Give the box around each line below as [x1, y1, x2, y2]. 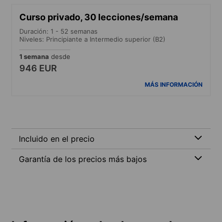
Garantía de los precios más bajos [19, 154, 147, 164]
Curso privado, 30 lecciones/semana [19, 11, 178, 22]
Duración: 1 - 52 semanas [19, 27, 98, 35]
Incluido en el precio [19, 133, 95, 144]
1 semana [19, 52, 49, 60]
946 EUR [19, 62, 57, 73]
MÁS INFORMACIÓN [145, 80, 203, 88]
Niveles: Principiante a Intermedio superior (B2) [19, 35, 166, 43]
